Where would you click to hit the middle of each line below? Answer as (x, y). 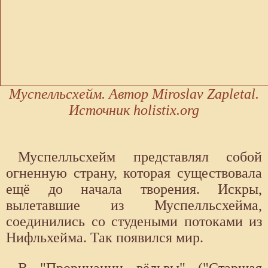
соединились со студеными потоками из (134, 222)
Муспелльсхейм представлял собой (140, 157)
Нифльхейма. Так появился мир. (105, 238)
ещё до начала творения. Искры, (134, 189)
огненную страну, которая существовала (134, 173)
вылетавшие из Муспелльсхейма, (134, 205)
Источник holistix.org (134, 110)
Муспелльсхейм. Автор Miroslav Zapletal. (134, 94)
